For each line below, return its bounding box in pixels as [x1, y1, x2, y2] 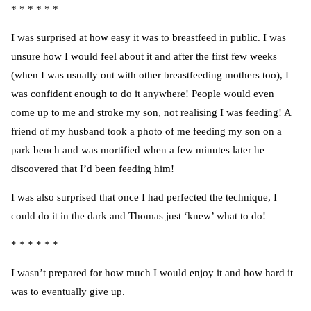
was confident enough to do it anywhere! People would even [11, 88, 274, 100]
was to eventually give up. [11, 286, 125, 298]
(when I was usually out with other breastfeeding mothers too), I [11, 69, 289, 81]
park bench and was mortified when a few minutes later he [11, 144, 264, 156]
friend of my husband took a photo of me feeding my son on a [11, 126, 282, 137]
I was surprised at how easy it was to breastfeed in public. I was [11, 32, 286, 44]
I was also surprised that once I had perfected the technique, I [11, 192, 277, 203]
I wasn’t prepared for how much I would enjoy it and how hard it [11, 267, 293, 279]
